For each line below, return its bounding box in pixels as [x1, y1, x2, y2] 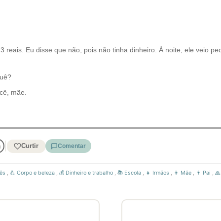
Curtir [21, 142, 38, 149]
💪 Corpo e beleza [10, 169, 55, 176]
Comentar [57, 143, 86, 149]
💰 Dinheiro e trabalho [59, 169, 113, 176]
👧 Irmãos [146, 169, 169, 176]
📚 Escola [117, 169, 141, 176]
